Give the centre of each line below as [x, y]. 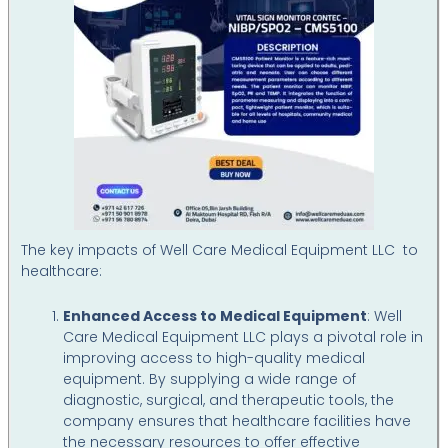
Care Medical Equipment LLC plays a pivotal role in [243, 337]
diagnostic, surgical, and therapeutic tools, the [229, 400]
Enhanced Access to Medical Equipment [215, 316]
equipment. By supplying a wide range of [210, 379]
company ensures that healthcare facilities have [237, 421]
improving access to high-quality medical [214, 358]
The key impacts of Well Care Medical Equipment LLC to [220, 249]
